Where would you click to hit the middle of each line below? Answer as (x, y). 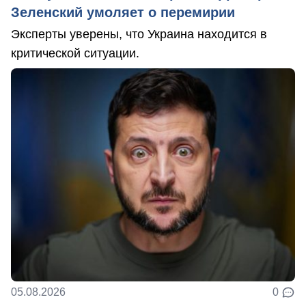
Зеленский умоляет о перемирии (123, 13)
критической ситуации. (75, 54)
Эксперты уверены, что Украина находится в (139, 34)
